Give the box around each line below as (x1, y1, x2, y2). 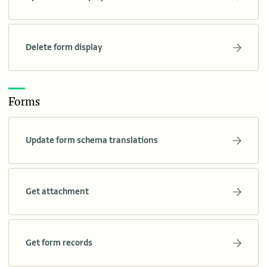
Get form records (26, 237, 92, 249)
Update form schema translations (26, 135, 158, 146)
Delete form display (26, 42, 103, 53)
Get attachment (26, 186, 89, 197)
